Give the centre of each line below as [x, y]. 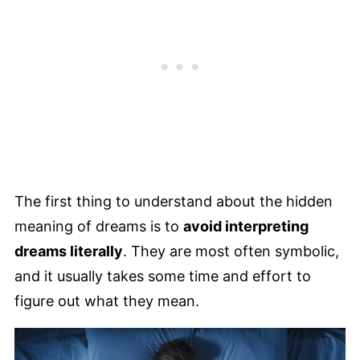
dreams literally [69, 252]
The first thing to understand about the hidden [174, 202]
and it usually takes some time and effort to [163, 276]
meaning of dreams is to [99, 227]
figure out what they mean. [109, 301]
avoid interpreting [246, 227]
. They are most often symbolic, [231, 252]
